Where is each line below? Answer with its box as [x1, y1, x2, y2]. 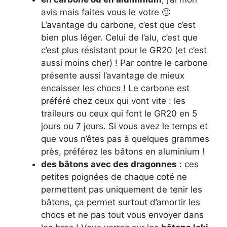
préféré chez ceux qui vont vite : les [41, 95, 185, 106]
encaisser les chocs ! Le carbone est [41, 83, 190, 93]
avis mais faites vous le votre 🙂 [41, 7, 170, 17]
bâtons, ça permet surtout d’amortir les [41, 197, 200, 207]
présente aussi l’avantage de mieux [41, 70, 184, 81]
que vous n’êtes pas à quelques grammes [41, 133, 209, 144]
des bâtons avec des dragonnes [41, 159, 177, 169]
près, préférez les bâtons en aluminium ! [41, 146, 205, 157]
